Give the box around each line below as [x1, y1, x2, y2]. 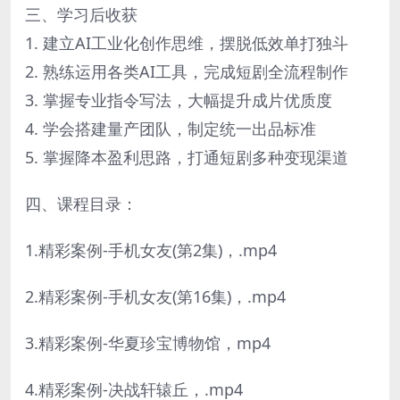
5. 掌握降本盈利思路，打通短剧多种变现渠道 [25, 146, 348, 168]
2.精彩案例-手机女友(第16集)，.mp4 [25, 285, 286, 307]
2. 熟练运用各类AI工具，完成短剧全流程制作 [25, 60, 348, 82]
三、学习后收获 [25, 3, 137, 25]
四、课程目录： [25, 192, 137, 214]
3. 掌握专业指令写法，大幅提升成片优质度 [25, 88, 332, 111]
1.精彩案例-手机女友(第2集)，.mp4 [25, 238, 277, 261]
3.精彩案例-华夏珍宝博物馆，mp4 [25, 331, 271, 354]
